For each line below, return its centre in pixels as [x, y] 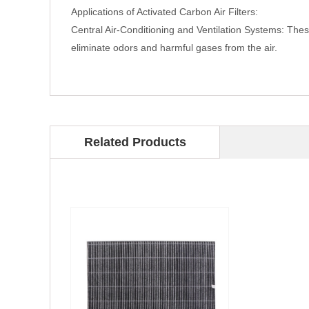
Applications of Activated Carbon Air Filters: [165, 12]
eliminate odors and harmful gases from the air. [174, 48]
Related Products [135, 142]
